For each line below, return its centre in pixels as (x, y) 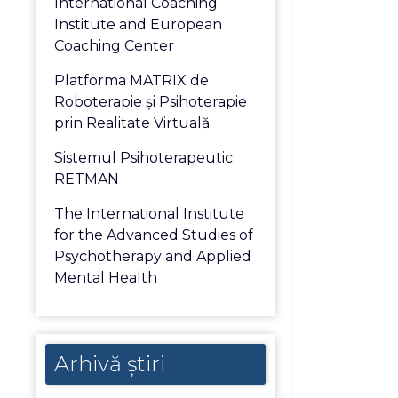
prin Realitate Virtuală (132, 123)
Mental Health (106, 278)
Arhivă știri (110, 364)
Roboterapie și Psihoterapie (151, 102)
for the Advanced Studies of (154, 235)
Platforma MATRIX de (132, 80)
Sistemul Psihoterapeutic (144, 158)
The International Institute (150, 214)
